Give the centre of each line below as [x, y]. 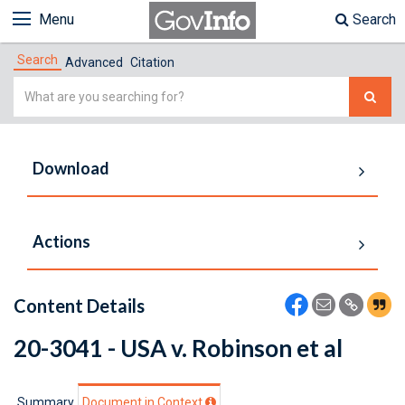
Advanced [94, 62]
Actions [61, 241]
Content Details [79, 306]
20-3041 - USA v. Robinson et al [178, 348]
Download [71, 168]
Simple [36, 87]
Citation [152, 62]
